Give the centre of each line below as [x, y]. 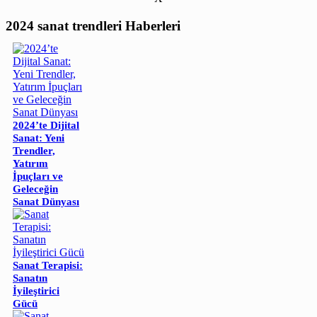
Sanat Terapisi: [48, 265]
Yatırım [30, 163]
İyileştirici [36, 290]
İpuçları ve [38, 176]
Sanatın [30, 278]
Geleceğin [35, 189]
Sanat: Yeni [39, 138]
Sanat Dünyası [46, 201]
